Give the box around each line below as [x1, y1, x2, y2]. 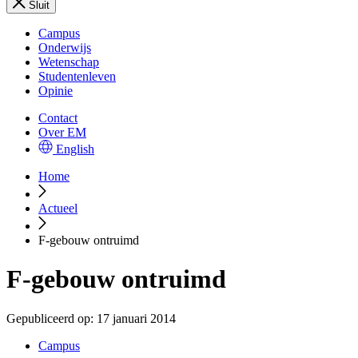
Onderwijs [38, 41, 91, 54]
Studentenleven [38, 70, 116, 83]
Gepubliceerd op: [6, 311, 93, 325]
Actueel [38, 201, 78, 215]
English [56, 142, 94, 156]
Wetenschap [38, 55, 99, 69]
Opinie [38, 84, 73, 97]
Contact [38, 111, 78, 125]
